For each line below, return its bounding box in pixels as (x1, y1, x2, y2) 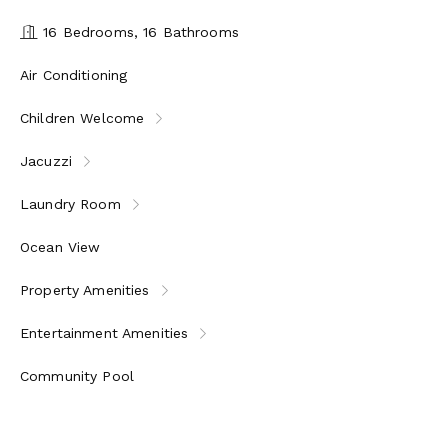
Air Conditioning (20, 66, 128, 83)
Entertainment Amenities (20, 324, 189, 341)
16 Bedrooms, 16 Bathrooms (38, 23, 239, 40)
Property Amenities (20, 281, 150, 298)
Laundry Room (20, 195, 121, 212)
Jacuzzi (20, 152, 72, 169)
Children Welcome (20, 109, 145, 126)
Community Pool (20, 367, 134, 384)
